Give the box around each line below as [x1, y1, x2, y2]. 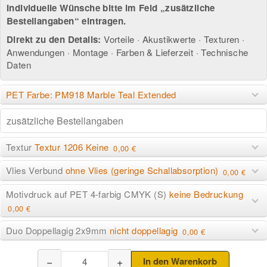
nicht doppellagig [109, 223, 181, 237]
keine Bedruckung [169, 188, 244, 201]
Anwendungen [7, 46, 65, 59]
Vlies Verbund [6, 164, 66, 177]
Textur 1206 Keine [34, 140, 111, 153]
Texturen [203, 33, 240, 46]
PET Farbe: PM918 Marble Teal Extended [6, 88, 176, 101]
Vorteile [104, 33, 135, 46]
